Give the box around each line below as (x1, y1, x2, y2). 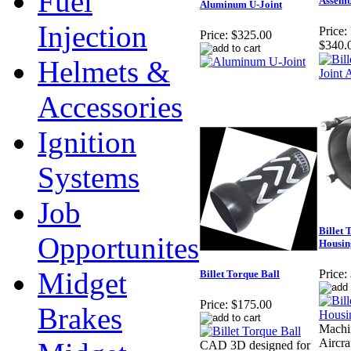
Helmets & (38, 55, 170, 89)
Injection (38, 20, 147, 53)
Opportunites (38, 231, 199, 265)
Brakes (38, 302, 122, 335)
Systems (38, 161, 139, 194)
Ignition (38, 125, 136, 159)
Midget (38, 266, 127, 300)
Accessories (38, 90, 183, 124)
